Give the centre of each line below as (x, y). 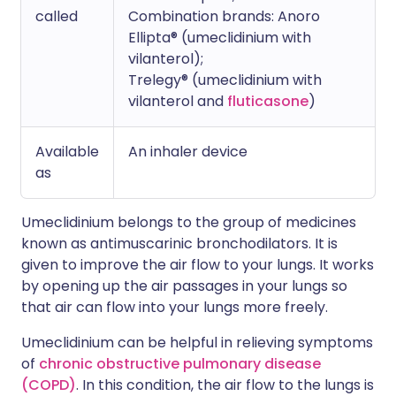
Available (67, 152)
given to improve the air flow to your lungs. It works (198, 265)
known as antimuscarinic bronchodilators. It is (179, 244)
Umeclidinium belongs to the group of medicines (189, 222)
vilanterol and (178, 101)
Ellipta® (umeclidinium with (220, 38)
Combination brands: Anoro (224, 16)
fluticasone (268, 101)
